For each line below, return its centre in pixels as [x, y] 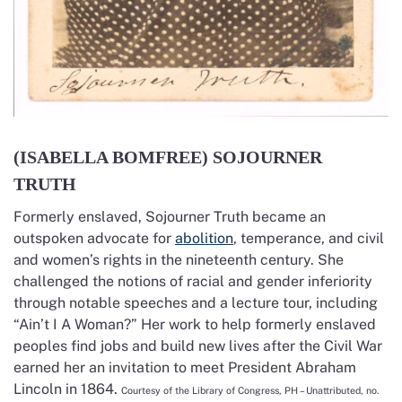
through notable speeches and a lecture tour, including [196, 302]
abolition [204, 238]
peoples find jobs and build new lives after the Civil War [198, 345]
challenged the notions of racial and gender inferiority [193, 281]
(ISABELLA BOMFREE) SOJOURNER [168, 157]
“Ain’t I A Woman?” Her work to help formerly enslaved [195, 324]
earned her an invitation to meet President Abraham [185, 367]
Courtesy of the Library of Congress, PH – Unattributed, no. [250, 390]
